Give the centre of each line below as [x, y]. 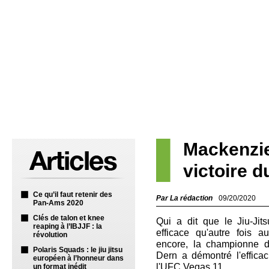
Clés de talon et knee [69, 218]
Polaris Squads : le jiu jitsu [78, 250]
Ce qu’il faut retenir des [73, 195]
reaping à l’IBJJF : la [68, 226]
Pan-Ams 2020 [58, 203]
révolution [50, 235]
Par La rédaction [184, 198]
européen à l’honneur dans [78, 258]
